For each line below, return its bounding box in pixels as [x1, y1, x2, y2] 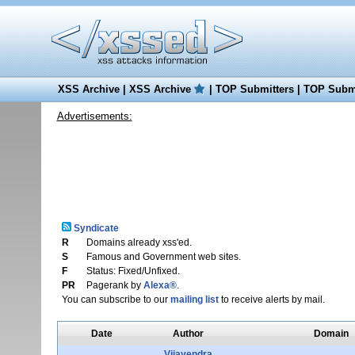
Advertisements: [56, 110, 132, 122]
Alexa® [143, 280, 177, 291]
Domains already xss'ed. [86, 237, 192, 248]
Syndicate [71, 223, 119, 234]
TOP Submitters [215, 83, 294, 95]
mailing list [170, 294, 219, 305]
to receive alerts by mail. [218, 294, 325, 305]
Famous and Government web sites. [86, 251, 241, 262]
